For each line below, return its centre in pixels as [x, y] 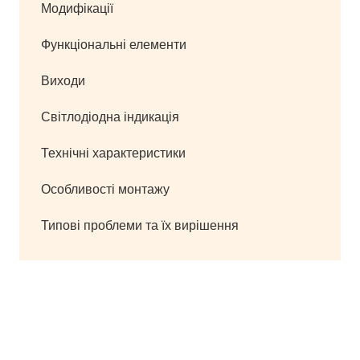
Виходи [63, 81]
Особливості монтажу [105, 189]
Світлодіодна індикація [110, 117]
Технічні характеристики [113, 153]
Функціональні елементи [114, 45]
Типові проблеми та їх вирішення [140, 225]
